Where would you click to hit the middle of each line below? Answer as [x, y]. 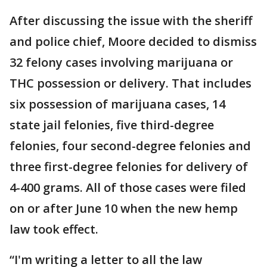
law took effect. [55, 229]
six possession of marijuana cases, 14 [117, 104]
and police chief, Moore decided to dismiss [133, 41]
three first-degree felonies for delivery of [129, 167]
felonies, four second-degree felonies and [130, 146]
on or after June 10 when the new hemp [124, 208]
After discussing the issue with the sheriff [131, 21]
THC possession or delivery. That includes [131, 83]
